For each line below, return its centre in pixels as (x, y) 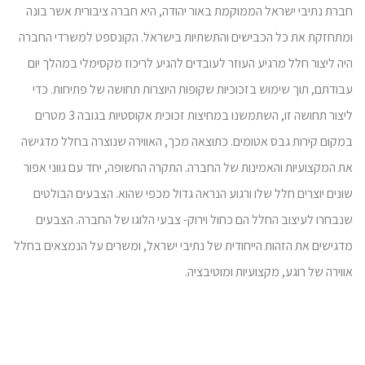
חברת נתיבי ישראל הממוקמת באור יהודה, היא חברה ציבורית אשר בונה (189, 11)
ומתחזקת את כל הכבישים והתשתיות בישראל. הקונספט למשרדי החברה (186, 37)
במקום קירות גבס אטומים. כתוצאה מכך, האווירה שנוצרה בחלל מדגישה (187, 141)
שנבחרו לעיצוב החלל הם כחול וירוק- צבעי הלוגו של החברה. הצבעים (194, 220)
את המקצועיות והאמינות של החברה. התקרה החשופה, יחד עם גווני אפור (188, 167)
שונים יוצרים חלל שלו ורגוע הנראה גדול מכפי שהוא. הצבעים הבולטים (193, 193)
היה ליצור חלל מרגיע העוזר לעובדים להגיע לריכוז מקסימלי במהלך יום (190, 63)
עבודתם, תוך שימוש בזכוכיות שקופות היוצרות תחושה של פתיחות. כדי (193, 89)
